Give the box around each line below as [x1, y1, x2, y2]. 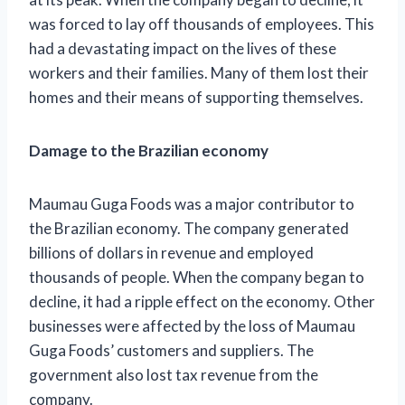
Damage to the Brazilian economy [29, 140, 268, 160]
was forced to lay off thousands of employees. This [29, 14, 374, 33]
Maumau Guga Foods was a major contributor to [29, 193, 354, 213]
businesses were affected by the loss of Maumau [29, 316, 355, 335]
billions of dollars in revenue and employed [29, 242, 314, 262]
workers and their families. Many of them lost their [29, 62, 369, 82]
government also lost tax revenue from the [29, 364, 318, 384]
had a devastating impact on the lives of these [29, 38, 336, 58]
